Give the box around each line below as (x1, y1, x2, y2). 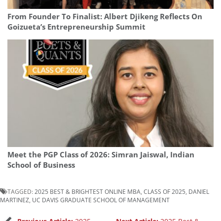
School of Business (7, 159, 75, 170)
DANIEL (188, 187, 209, 195)
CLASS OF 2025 (144, 187, 185, 195)
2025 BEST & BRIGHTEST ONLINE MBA (35, 187, 141, 195)
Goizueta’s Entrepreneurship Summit (7, 21, 146, 32)
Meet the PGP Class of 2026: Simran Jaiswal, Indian (7, 149, 194, 160)
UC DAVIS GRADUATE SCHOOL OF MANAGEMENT (32, 195, 170, 204)
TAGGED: (6, 187, 35, 195)
